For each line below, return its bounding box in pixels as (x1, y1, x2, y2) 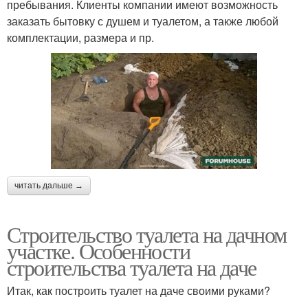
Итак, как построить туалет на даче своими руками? (7, 282, 270, 298)
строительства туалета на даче (7, 252, 256, 282)
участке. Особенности (7, 235, 190, 265)
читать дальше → (14, 180, 83, 190)
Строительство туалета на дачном (7, 219, 287, 249)
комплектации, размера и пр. (7, 29, 154, 45)
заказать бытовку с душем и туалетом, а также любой (7, 12, 278, 29)
